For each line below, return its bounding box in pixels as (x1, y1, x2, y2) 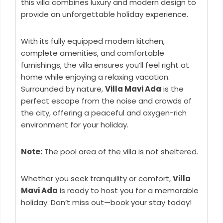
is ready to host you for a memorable (58, 185, 199, 196)
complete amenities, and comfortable (21, 48, 164, 58)
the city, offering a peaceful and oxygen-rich (21, 108, 187, 118)
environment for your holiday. (21, 119, 128, 130)
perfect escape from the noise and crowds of (21, 96, 192, 106)
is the (161, 84, 184, 94)
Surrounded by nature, (21, 84, 105, 94)
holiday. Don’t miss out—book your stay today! (21, 197, 192, 208)
